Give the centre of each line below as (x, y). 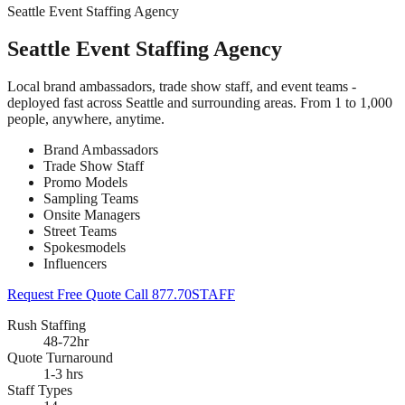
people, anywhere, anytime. (86, 118)
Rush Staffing (47, 325)
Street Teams (80, 231)
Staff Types (40, 390)
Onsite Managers (92, 214)
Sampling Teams (91, 198)
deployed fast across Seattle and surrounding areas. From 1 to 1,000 (200, 102)
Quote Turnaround (60, 357)
